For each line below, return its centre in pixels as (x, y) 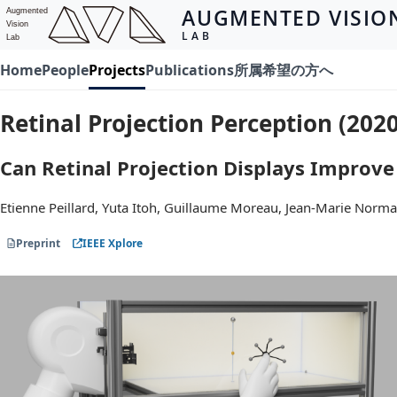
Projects (117, 70)
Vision (17, 24)
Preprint (38, 244)
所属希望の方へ (284, 70)
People (65, 70)
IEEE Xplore (113, 244)
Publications (190, 70)
